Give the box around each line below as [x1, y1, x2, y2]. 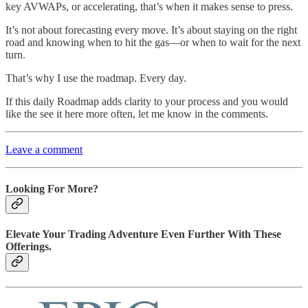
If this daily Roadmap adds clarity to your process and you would [5, 95, 288, 107]
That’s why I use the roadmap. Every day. [5, 71, 186, 84]
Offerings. [5, 241, 52, 253]
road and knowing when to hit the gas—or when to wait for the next [5, 36, 300, 48]
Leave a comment [5, 143, 82, 155]
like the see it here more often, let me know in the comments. [5, 107, 268, 120]
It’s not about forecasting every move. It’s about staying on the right [5, 23, 297, 36]
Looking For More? [5, 183, 98, 195]
